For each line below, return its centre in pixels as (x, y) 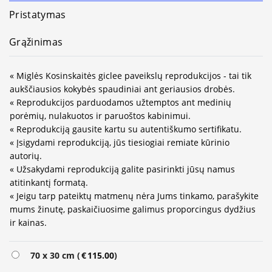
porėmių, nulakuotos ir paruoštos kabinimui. (100, 115)
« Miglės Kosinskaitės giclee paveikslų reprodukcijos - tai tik (131, 75)
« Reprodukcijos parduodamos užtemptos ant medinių (121, 102)
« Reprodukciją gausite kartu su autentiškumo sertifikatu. (126, 129)
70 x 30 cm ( (53, 255)
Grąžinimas (36, 42)
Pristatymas (38, 14)
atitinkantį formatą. (49, 182)
